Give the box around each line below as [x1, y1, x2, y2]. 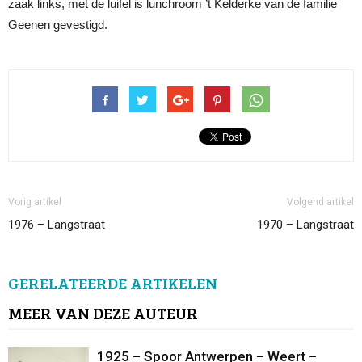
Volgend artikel [287, 196, 354, 208]
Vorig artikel [8, 196, 61, 208]
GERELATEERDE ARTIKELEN [8, 271, 217, 294]
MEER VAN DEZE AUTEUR [8, 301, 198, 324]
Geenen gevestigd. [8, 17, 107, 32]
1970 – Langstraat [257, 217, 354, 232]
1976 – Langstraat [8, 217, 105, 232]
